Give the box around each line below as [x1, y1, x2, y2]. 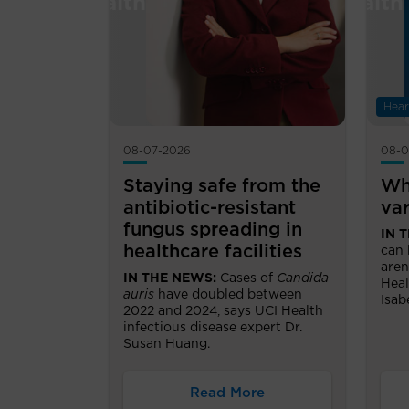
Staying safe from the [123, 176, 320, 195]
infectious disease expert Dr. [123, 320, 302, 334]
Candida [277, 271, 329, 285]
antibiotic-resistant [123, 198, 296, 217]
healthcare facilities [123, 242, 302, 261]
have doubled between [154, 288, 302, 301]
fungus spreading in [123, 220, 302, 239]
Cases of [220, 271, 277, 285]
